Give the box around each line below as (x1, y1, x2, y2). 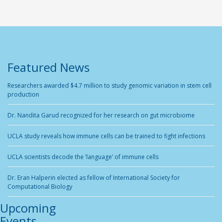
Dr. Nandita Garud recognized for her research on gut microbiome (7, 111, 195, 120)
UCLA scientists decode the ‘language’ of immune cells (7, 153, 159, 162)
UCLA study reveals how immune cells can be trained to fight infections (7, 132, 205, 141)
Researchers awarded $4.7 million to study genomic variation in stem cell (7, 81, 212, 90)
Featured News (7, 59, 90, 76)
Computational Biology (7, 182, 72, 191)
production (7, 90, 39, 99)
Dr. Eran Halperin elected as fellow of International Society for (7, 173, 180, 182)
